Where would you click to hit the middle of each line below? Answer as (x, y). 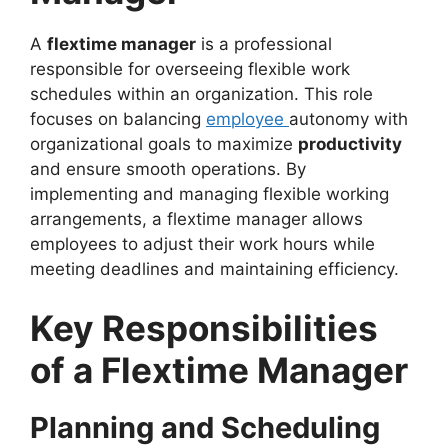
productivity (350, 143)
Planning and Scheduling (205, 428)
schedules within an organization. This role (201, 93)
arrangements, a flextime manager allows (196, 218)
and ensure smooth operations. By (168, 168)
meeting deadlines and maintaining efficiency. (214, 268)
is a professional (264, 43)
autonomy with (348, 118)
